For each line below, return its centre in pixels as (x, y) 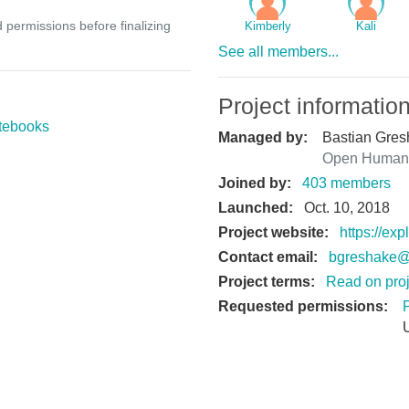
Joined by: (255, 183)
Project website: (273, 232)
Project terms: (267, 281)
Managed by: (263, 137)
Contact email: (268, 257)
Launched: (256, 207)
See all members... (278, 51)
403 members (346, 183)
